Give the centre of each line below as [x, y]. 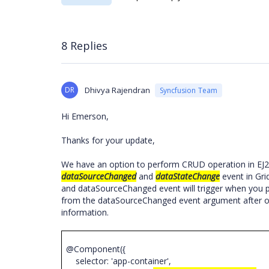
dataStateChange [188, 176]
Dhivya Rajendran [117, 90]
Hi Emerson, [85, 116]
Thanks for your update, [109, 140]
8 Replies [84, 45]
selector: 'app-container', [120, 261]
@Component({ [97, 249]
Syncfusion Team [189, 90]
